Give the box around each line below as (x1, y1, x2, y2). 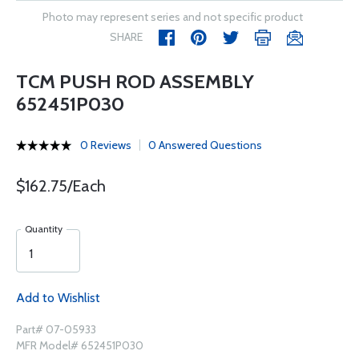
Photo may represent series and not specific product (42, 10, 303, 24)
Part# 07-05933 (16, 322, 96, 337)
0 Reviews (80, 138, 131, 152)
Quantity (25, 223, 63, 235)
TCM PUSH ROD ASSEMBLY (16, 70, 254, 93)
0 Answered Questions (148, 138, 262, 152)
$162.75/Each (16, 176, 106, 196)
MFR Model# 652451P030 (16, 338, 143, 353)
